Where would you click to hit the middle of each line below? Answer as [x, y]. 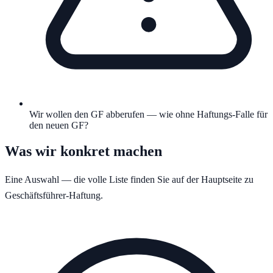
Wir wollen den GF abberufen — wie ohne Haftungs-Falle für [148, 115]
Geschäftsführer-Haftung [53, 196]
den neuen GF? [59, 126]
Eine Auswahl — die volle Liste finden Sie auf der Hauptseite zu [129, 180]
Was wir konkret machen [83, 151]
